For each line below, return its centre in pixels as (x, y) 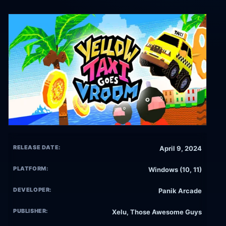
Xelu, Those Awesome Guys (157, 212)
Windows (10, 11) (175, 170)
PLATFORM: (31, 169)
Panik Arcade (180, 191)
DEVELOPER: (33, 190)
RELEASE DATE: (37, 148)
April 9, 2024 (181, 149)
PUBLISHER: (31, 211)
